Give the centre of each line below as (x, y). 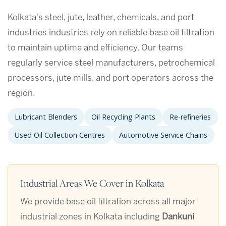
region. (21, 94)
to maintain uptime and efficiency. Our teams (95, 48)
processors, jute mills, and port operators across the (110, 78)
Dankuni (178, 217)
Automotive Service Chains (163, 135)
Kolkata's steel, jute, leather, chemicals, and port (101, 18)
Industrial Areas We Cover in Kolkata (92, 183)
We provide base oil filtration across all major (108, 202)
